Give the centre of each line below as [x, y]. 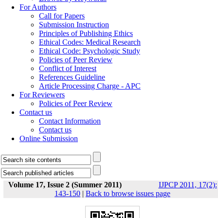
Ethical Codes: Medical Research [90, 42]
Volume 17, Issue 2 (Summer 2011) [65, 185]
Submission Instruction [74, 25]
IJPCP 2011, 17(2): [188, 185]
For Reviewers [42, 95]
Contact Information [70, 121]
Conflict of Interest [68, 68]
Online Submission [49, 138]
